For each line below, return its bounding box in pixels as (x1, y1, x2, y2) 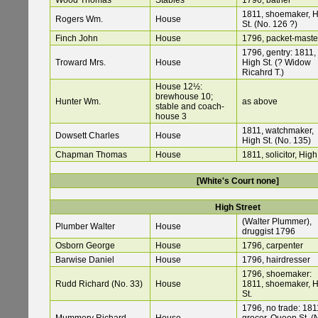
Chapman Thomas (55, 150, 127, 160)
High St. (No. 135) (242, 136, 311, 146)
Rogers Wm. (55, 14, 103, 25)
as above (242, 97, 278, 107)
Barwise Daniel (55, 255, 114, 265)
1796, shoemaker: (242, 269, 312, 280)
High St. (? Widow (242, 57, 311, 68)
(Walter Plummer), (242, 216, 312, 227)
